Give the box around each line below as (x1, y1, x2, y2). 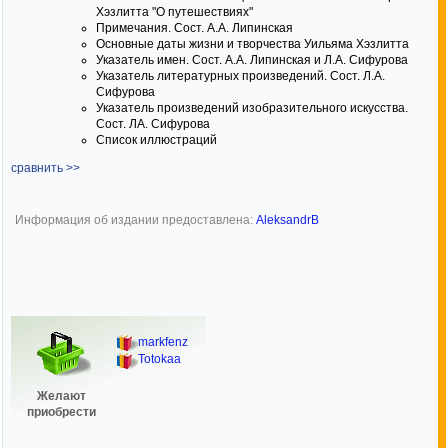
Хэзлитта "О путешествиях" (96, 5, 253, 19)
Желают (37, 389, 86, 403)
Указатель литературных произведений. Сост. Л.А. (96, 69, 385, 83)
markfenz (138, 335, 188, 349)
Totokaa (138, 352, 181, 367)
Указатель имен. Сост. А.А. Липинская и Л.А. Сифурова (96, 53, 408, 67)
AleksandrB (256, 213, 319, 227)
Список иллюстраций (96, 133, 217, 147)
